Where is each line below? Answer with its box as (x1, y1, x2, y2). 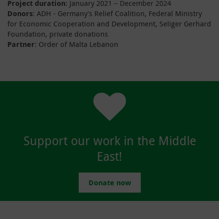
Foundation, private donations (7, 28, 108, 39)
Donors (7, 8, 33, 19)
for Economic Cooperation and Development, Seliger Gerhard (7, 18, 211, 28)
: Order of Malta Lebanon (35, 39, 118, 49)
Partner (7, 39, 35, 49)
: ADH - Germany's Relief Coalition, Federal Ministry (33, 8, 202, 18)
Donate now (88, 177, 131, 188)
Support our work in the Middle (23, 132, 196, 149)
